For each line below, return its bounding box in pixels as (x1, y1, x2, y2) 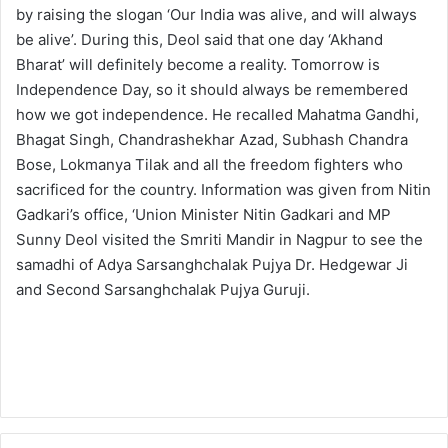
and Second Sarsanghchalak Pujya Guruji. (16, 279, 310, 299)
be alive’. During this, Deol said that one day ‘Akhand (16, 29, 383, 49)
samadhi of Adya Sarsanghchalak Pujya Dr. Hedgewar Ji (16, 254, 408, 274)
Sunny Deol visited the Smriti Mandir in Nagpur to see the (16, 229, 423, 249)
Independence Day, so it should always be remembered (16, 79, 408, 99)
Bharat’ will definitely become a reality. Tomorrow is (16, 54, 380, 74)
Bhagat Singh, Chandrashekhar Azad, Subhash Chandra (16, 129, 408, 149)
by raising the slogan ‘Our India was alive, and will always (16, 4, 417, 24)
